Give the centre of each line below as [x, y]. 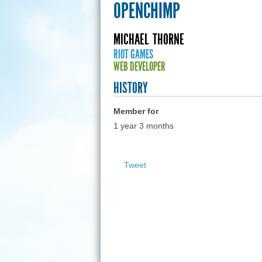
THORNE [168, 40]
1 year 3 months [143, 126]
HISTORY [130, 88]
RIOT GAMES [133, 54]
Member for [136, 111]
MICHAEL [131, 40]
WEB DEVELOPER [139, 67]
